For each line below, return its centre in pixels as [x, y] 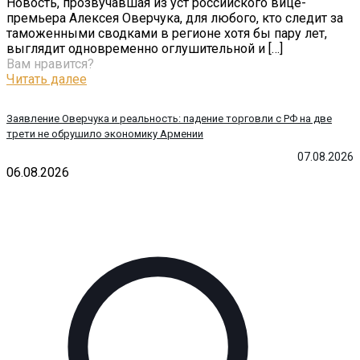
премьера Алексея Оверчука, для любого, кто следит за [175, 18]
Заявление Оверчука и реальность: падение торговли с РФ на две [169, 118]
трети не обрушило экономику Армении [105, 133]
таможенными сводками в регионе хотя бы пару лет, [167, 33]
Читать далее [47, 79]
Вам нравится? [50, 63]
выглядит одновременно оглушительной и [136, 48]
